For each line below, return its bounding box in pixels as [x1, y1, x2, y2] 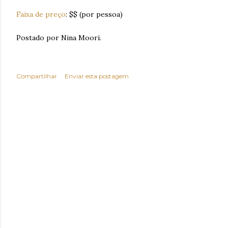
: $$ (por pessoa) [66, 10, 123, 19]
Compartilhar [16, 72, 57, 80]
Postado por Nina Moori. [16, 33, 101, 43]
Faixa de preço [16, 10, 66, 19]
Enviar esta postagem [65, 72, 129, 80]
